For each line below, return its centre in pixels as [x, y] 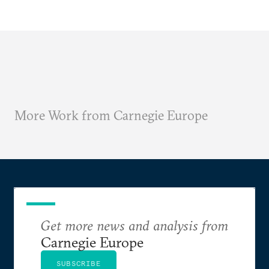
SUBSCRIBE [79, 263]
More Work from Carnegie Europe [111, 115]
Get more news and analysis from [134, 225]
